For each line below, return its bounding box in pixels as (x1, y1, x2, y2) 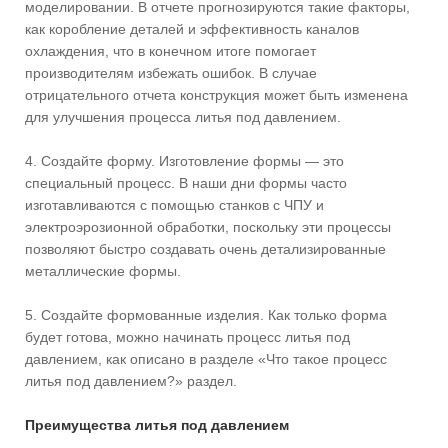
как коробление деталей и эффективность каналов (25, 20, 359, 37)
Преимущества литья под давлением (25, 416, 289, 433)
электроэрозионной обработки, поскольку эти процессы (25, 218, 391, 235)
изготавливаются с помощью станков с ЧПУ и (25, 196, 324, 213)
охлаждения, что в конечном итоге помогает (25, 42, 316, 59)
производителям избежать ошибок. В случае (25, 64, 317, 81)
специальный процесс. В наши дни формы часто (25, 174, 347, 191)
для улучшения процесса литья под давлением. (25, 108, 341, 125)
